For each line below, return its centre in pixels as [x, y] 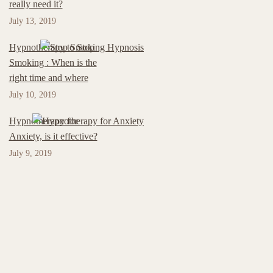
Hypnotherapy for [43, 121]
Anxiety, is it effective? [53, 136]
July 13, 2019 [32, 21]
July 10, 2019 [32, 95]
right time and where [48, 78]
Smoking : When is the [53, 62]
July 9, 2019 [30, 153]
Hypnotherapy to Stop [51, 47]
